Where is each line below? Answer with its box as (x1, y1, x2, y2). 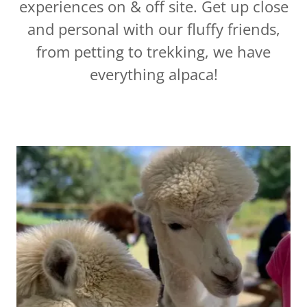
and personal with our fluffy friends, (27, 19, 280, 39)
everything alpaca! (89, 64, 218, 84)
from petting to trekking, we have (36, 41, 271, 62)
